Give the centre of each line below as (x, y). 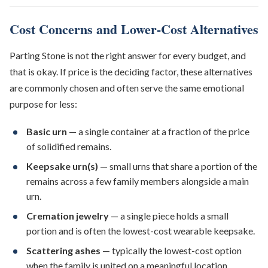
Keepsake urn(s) (62, 166)
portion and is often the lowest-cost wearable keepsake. (141, 231)
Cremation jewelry (68, 216)
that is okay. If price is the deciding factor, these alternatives (131, 71)
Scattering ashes (63, 250)
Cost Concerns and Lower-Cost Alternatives (134, 29)
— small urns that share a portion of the (178, 166)
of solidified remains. (69, 146)
